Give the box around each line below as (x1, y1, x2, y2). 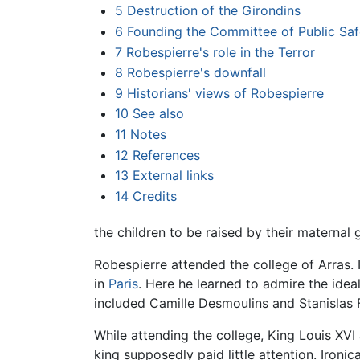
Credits (132, 187, 177, 204)
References (132, 146, 200, 163)
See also (132, 105, 184, 122)
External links (132, 167, 214, 184)
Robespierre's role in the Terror (125, 43, 315, 60)
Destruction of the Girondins (126, 2, 301, 19)
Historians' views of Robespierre (126, 84, 324, 101)
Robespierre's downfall (126, 64, 266, 81)
